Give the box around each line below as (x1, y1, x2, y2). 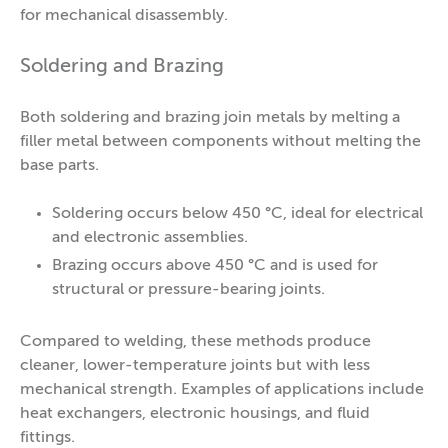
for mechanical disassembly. (20, 7, 228, 24)
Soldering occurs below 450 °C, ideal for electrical (52, 205, 423, 222)
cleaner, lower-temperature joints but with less (20, 357, 370, 374)
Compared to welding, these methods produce (20, 333, 371, 350)
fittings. (20, 429, 75, 446)
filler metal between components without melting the (20, 133, 421, 150)
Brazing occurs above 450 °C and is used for (52, 257, 378, 274)
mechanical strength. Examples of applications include (20, 381, 424, 398)
